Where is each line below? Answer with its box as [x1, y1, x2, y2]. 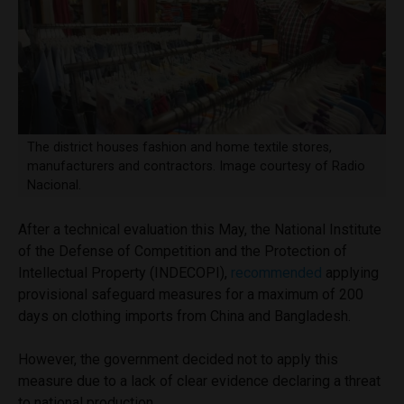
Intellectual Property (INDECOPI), [18, 263, 227, 281]
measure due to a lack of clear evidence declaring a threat [18, 372, 381, 390]
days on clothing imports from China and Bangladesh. [18, 307, 351, 325]
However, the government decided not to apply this [18, 350, 338, 368]
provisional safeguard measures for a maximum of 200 [18, 285, 363, 303]
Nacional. [26, 177, 81, 193]
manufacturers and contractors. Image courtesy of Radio [26, 158, 365, 174]
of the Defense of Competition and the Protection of [18, 242, 347, 260]
